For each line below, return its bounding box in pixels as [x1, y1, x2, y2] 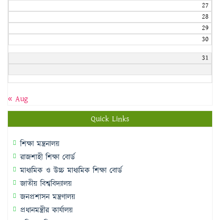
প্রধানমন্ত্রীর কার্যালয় [20, 205, 73, 216]
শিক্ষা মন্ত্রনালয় [20, 138, 59, 150]
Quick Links [91, 113, 129, 125]
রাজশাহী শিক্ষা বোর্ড [20, 152, 75, 163]
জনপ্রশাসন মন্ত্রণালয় [20, 192, 75, 203]
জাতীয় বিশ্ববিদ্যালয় [20, 178, 72, 190]
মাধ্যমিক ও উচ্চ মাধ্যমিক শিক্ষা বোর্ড [20, 165, 122, 176]
